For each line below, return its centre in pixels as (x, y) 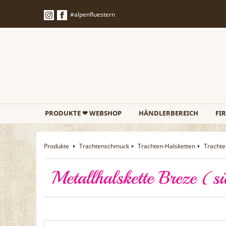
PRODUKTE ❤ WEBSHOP (83, 113)
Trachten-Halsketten (166, 146)
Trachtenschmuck (104, 146)
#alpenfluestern (93, 14)
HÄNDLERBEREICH (168, 113)
